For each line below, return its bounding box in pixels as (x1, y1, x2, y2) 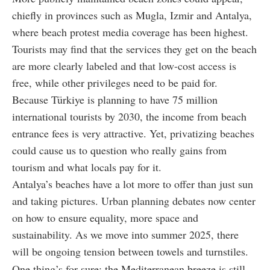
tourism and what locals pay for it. (12, 159, 162, 174)
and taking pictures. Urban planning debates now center (12, 193, 256, 208)
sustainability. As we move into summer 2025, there (12, 227, 239, 242)
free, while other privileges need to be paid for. (12, 75, 218, 90)
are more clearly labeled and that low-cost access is (12, 58, 236, 73)
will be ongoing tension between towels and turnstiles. (12, 243, 248, 259)
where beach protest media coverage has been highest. (12, 24, 248, 39)
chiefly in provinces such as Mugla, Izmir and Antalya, (12, 7, 252, 22)
